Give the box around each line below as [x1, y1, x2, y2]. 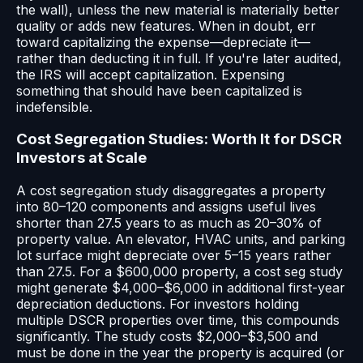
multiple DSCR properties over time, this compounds [16, 312, 340, 329]
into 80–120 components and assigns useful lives [16, 199, 316, 216]
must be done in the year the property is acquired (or [16, 344, 344, 361]
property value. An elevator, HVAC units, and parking [16, 231, 345, 248]
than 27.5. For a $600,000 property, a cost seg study [16, 263, 343, 280]
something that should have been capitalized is [16, 82, 302, 99]
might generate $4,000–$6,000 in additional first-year [16, 280, 345, 297]
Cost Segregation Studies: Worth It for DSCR [16, 130, 342, 149]
